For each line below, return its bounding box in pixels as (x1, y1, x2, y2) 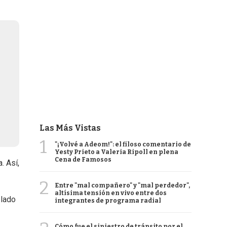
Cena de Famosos (55, 156, 111, 163)
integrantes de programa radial (55, 197, 161, 204)
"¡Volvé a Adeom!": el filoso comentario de (55, 141, 191, 148)
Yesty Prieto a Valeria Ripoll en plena (55, 148, 178, 156)
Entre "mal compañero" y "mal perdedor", (55, 182, 190, 189)
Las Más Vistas (40, 123, 101, 133)
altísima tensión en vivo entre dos (55, 190, 167, 197)
